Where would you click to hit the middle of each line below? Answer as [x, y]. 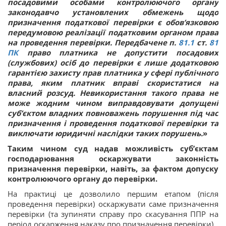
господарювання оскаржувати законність [113, 158]
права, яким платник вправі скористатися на [113, 83]
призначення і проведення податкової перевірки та [113, 123]
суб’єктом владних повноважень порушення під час [113, 113]
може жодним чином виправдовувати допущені [113, 103]
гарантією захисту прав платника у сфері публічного [113, 73]
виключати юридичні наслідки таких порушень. [105, 133]
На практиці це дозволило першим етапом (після [113, 194]
